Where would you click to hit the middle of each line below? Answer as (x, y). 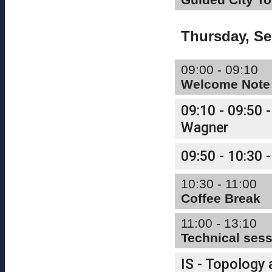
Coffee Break (221, 198)
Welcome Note (226, 84)
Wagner (205, 127)
